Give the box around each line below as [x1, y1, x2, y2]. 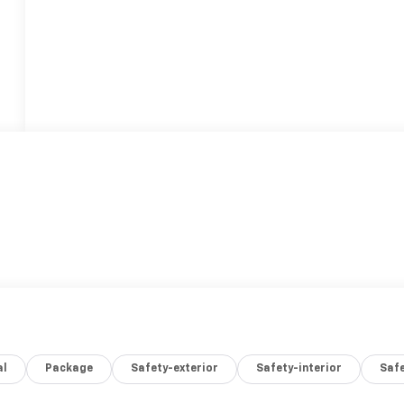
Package [45, 363, 94, 375]
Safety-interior [256, 363, 343, 375]
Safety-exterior [131, 363, 219, 375]
